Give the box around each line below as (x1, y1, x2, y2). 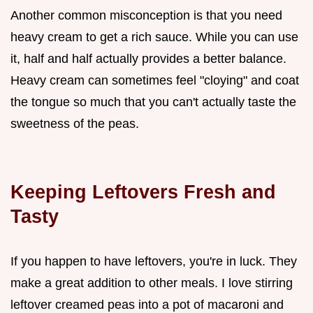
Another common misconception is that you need (10, 8, 282, 22)
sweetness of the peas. (10, 116, 139, 131)
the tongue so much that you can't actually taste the (10, 94, 296, 109)
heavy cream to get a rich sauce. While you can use (10, 29, 298, 44)
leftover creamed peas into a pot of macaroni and (10, 297, 284, 312)
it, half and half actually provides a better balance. (10, 51, 286, 66)
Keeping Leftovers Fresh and (10, 180, 276, 203)
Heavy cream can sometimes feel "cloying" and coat (10, 73, 299, 87)
